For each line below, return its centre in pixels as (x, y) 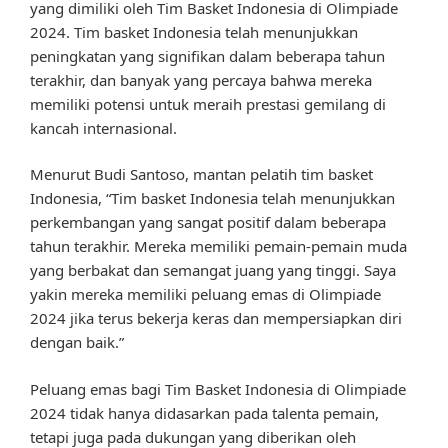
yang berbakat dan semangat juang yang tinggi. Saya (213, 270)
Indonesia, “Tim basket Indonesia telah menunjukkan (212, 198)
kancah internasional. (103, 127)
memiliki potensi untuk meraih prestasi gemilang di (208, 103)
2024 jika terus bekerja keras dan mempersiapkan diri (216, 318)
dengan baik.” (77, 342)
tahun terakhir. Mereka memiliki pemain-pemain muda (218, 246)
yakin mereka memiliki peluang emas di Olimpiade (205, 294)
